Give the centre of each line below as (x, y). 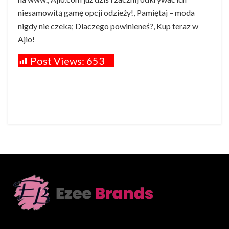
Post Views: (57, 61)
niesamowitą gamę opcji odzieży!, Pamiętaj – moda (106, 12)
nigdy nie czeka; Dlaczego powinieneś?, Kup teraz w (108, 26)
